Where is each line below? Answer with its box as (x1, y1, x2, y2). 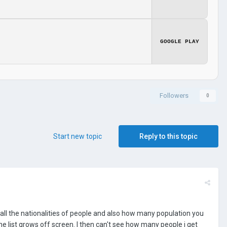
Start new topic (53, 132, 102, 140)
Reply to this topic (139, 132, 198, 140)
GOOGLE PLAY (160, 38, 199, 45)
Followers (160, 91, 188, 99)
